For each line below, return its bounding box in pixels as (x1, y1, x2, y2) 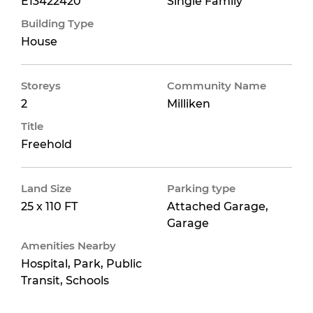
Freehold (21, 138, 72, 151)
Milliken (167, 97, 210, 110)
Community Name (167, 79, 266, 92)
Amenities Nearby (21, 239, 116, 252)
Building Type (21, 17, 94, 30)
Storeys (21, 79, 61, 92)
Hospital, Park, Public (21, 257, 142, 270)
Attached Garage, (167, 200, 268, 213)
